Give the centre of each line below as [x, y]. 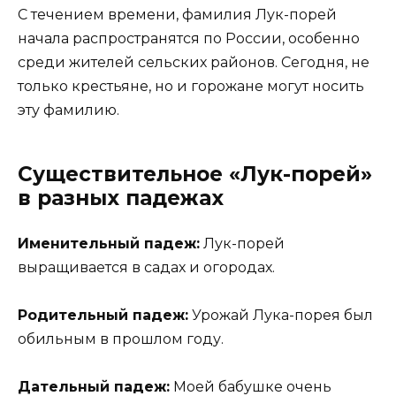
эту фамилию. [69, 110]
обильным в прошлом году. [121, 339]
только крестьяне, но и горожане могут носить [191, 86]
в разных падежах [121, 198]
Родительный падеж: [103, 316]
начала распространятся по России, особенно [189, 38]
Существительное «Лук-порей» [195, 174]
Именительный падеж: [109, 243]
